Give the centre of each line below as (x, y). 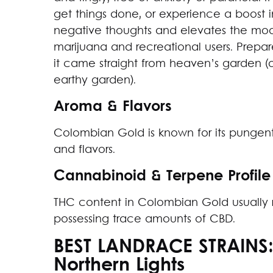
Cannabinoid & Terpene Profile (162, 176)
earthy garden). (95, 80)
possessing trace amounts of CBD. (144, 219)
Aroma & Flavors (113, 107)
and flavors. (84, 150)
